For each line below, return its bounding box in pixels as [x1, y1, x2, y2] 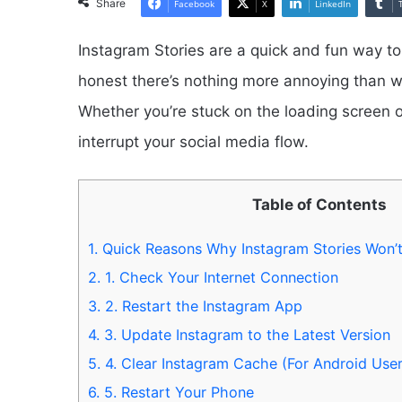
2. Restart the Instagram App [100, 297, 302, 316]
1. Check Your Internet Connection [100, 268, 338, 287]
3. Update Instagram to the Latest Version [100, 326, 390, 345]
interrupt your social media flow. [78, 133, 309, 152]
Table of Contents [251, 196, 387, 214]
